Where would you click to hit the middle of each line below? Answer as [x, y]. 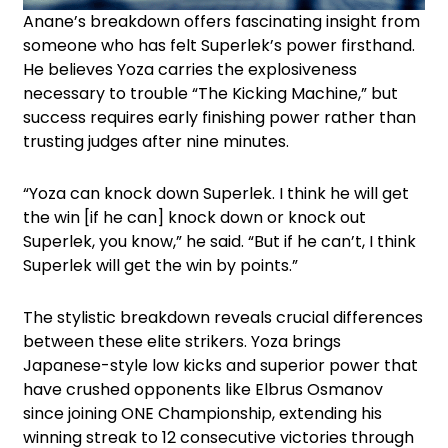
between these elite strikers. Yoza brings [182, 342]
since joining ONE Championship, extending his [202, 414]
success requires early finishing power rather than [219, 118]
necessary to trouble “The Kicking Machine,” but [210, 94]
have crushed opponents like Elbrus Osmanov [203, 390]
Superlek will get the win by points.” [160, 266]
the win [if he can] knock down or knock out [194, 218]
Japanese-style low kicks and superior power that [220, 366]
